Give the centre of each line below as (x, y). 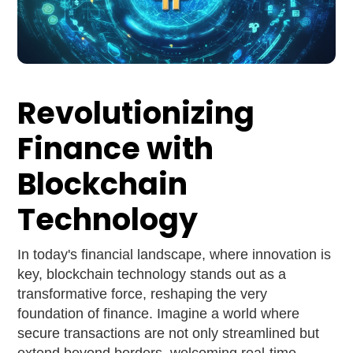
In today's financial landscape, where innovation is (175, 255)
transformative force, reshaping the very (143, 294)
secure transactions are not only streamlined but (169, 334)
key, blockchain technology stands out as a (152, 275)
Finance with (116, 149)
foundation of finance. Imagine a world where (159, 314)
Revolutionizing (136, 113)
